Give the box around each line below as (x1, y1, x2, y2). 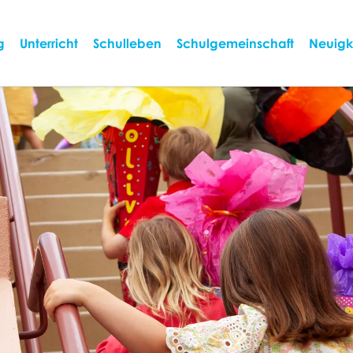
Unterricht (20, 35, 78, 50)
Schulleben (93, 35, 162, 50)
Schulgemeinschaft (176, 35, 294, 50)
